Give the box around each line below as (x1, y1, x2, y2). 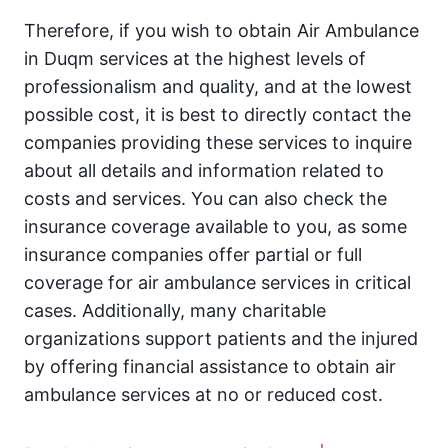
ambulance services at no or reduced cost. (24, 384, 383, 406)
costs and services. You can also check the (24, 188, 387, 210)
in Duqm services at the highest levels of (24, 48, 366, 70)
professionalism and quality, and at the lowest (24, 76, 412, 98)
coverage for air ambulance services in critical (24, 272, 411, 294)
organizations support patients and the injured (24, 328, 418, 350)
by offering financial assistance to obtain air (24, 356, 396, 378)
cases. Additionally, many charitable (24, 300, 326, 322)
